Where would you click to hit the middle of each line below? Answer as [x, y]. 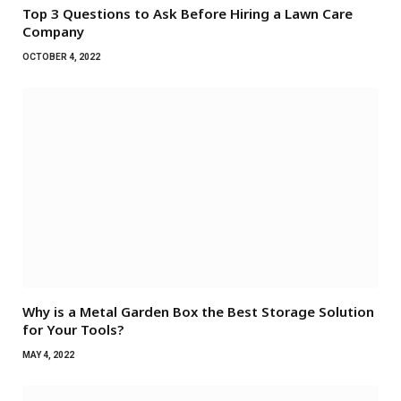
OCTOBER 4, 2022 [61, 56]
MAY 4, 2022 [48, 354]
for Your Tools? [73, 329]
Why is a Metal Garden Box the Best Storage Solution [198, 311]
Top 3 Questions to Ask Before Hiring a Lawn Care [188, 13]
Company [53, 31]
